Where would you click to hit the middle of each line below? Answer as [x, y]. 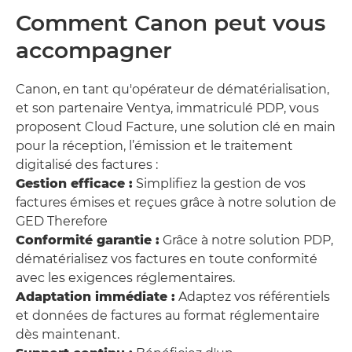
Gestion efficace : [74, 184]
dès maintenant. [68, 335]
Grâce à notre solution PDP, [246, 240]
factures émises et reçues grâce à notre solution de [176, 203]
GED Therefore [62, 222]
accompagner [94, 51]
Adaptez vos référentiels [253, 297]
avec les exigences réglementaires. [125, 278]
